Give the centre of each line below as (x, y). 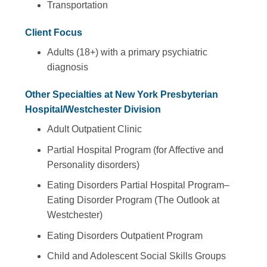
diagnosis (67, 67)
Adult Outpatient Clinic (94, 129)
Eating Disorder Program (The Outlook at (133, 200)
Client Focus (54, 33)
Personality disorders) (93, 164)
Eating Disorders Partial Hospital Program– (138, 185)
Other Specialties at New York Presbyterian (122, 94)
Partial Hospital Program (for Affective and (135, 150)
